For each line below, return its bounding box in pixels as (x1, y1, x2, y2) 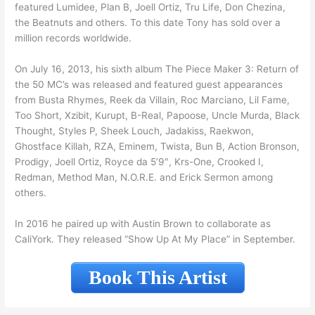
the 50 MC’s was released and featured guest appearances (15, 79, 283, 91)
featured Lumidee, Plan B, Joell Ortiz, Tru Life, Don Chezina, (15, 1, 286, 13)
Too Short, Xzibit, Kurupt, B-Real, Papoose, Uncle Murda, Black (15, 110, 300, 122)
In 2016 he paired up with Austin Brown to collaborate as (15, 218, 271, 230)
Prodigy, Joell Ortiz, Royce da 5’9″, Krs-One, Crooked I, (15, 156, 264, 168)
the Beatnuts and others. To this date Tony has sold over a (15, 17, 281, 29)
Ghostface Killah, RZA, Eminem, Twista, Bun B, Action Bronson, (15, 141, 300, 153)
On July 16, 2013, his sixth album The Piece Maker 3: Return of (15, 63, 300, 75)
